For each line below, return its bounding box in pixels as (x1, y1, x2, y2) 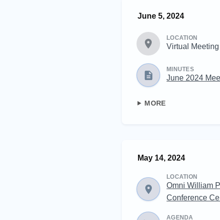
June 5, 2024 (137, 11, 184, 20)
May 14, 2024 (137, 154, 185, 163)
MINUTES (166, 65, 194, 73)
